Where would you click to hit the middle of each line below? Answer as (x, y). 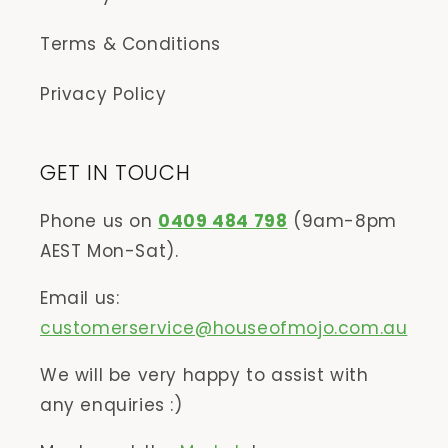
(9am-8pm (342, 221)
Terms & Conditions (130, 44)
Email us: (80, 298)
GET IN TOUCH (115, 172)
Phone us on (99, 221)
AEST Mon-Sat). (109, 251)
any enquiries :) (111, 405)
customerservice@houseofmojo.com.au (224, 328)
